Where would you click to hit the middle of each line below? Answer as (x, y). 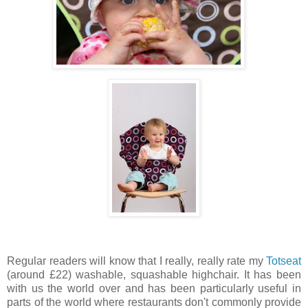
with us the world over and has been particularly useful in (154, 288)
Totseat (284, 261)
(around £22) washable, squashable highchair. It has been (154, 274)
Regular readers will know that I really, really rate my (136, 261)
